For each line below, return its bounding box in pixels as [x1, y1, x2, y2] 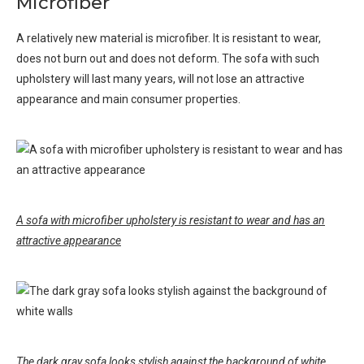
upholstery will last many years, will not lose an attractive [16, 72, 305, 86]
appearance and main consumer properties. [16, 93, 240, 106]
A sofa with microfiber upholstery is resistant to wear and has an [16, 214, 325, 227]
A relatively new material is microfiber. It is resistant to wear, [16, 32, 321, 45]
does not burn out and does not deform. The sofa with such [16, 52, 319, 66]
